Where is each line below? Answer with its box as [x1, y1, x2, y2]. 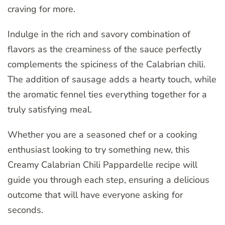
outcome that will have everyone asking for [8, 189, 183, 201]
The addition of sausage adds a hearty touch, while [8, 73, 216, 86]
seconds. [8, 204, 43, 216]
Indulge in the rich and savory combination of [8, 28, 190, 41]
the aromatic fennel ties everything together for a [8, 88, 207, 101]
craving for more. [8, 3, 75, 16]
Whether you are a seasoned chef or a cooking [8, 129, 197, 141]
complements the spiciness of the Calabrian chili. [8, 58, 205, 71]
